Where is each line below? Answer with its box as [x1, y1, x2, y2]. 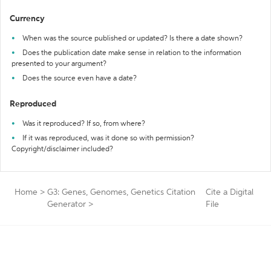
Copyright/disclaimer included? [11, 146, 113, 153]
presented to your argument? [11, 60, 106, 68]
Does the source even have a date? [22, 75, 137, 82]
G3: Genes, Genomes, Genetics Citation [47, 188, 195, 197]
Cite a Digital [206, 188, 254, 197]
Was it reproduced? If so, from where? [22, 120, 145, 128]
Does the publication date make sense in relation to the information [22, 50, 241, 57]
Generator [47, 200, 86, 209]
